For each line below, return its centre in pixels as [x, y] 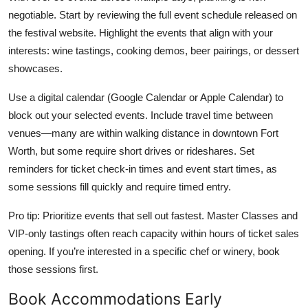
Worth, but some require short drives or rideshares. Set [131, 151]
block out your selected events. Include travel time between [141, 115]
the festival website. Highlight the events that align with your [141, 32]
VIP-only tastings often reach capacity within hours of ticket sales [154, 233]
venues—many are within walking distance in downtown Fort [143, 133]
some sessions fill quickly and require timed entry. [120, 186]
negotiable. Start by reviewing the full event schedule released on [153, 14]
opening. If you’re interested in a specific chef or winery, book [144, 251]
